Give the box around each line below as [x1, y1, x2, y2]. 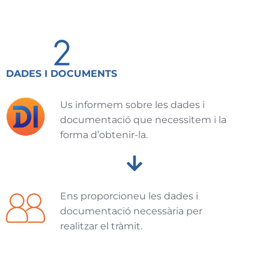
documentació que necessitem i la [60, 113, 226, 125]
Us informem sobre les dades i [60, 98, 205, 110]
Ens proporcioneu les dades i [60, 190, 198, 202]
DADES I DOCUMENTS [6, 67, 117, 79]
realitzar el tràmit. [60, 220, 142, 232]
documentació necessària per [60, 205, 202, 217]
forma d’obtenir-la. [60, 128, 148, 141]
